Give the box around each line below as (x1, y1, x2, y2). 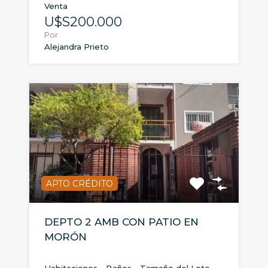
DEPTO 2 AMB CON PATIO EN (44, 216, 199, 229)
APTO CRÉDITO (46, 178, 113, 190)
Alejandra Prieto (44, 42, 109, 52)
